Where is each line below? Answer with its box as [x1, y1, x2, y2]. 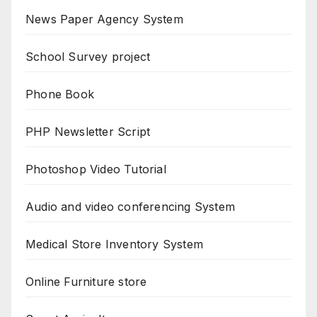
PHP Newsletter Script [25, 125, 151, 139]
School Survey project [25, 50, 151, 64]
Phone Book [25, 87, 94, 102]
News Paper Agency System [25, 12, 183, 27]
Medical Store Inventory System [25, 237, 203, 252]
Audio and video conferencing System [25, 200, 235, 214]
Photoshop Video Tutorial [25, 162, 166, 177]
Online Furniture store [25, 275, 147, 289]
